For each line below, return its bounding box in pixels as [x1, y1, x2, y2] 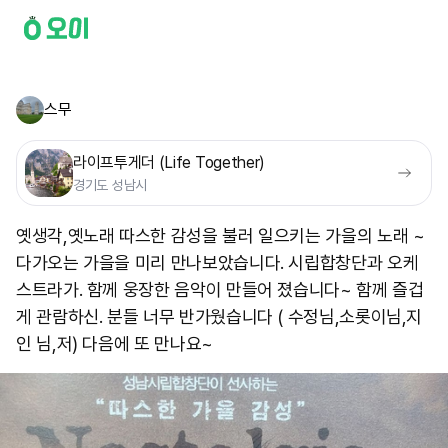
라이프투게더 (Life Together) [73, 153, 265, 172]
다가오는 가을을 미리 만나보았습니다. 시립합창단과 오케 [16, 252, 419, 273]
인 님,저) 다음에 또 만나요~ [16, 333, 213, 354]
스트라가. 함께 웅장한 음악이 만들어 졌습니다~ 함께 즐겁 [16, 279, 424, 300]
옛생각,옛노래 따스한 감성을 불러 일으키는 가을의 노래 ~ [16, 225, 425, 246]
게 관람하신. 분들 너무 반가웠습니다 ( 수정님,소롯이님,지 [16, 306, 423, 327]
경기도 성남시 [73, 177, 148, 193]
